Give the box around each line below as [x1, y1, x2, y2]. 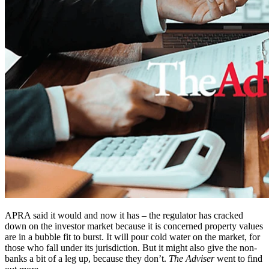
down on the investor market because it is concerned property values [5, 221, 263, 232]
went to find [214, 253, 262, 264]
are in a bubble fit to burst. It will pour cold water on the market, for [5, 232, 260, 243]
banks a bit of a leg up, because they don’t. [5, 253, 169, 264]
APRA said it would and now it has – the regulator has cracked [5, 210, 243, 221]
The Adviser [169, 253, 214, 264]
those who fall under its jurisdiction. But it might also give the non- [5, 243, 257, 253]
